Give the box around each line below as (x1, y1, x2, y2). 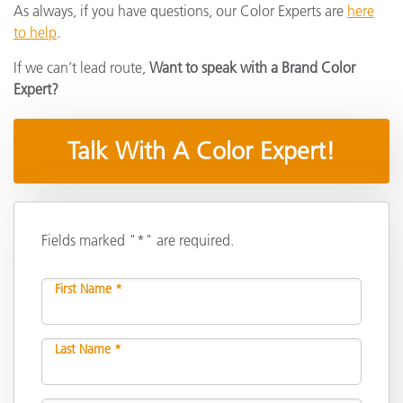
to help (13, 23, 57, 41)
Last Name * (55, 340, 121, 357)
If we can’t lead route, (13, 58, 149, 76)
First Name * (55, 280, 122, 297)
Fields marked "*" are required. (41, 230, 234, 249)
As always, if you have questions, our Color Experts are (13, 2, 347, 20)
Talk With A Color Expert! (67, 136, 336, 166)
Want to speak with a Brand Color (149, 58, 355, 76)
